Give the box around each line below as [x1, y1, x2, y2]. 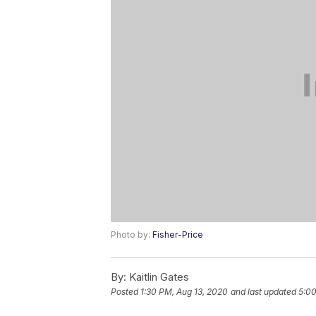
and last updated [231, 286, 296, 298]
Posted [111, 286, 140, 298]
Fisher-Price [152, 229, 203, 241]
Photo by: [111, 229, 152, 241]
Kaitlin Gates [126, 270, 189, 284]
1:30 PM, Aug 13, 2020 [140, 286, 228, 298]
